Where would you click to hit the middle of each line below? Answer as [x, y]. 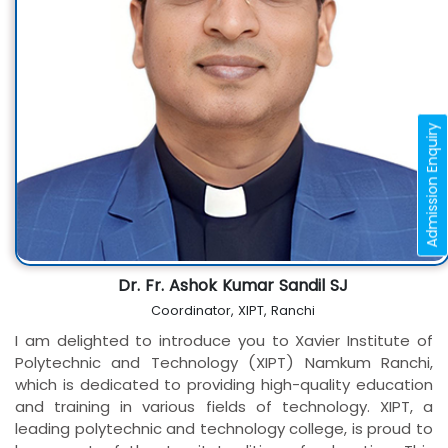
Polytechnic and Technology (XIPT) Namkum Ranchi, [224, 363]
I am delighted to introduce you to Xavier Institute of [224, 341]
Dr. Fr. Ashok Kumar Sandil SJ [232, 286]
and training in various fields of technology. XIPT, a [224, 407]
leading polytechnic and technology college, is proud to [224, 429]
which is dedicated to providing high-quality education [224, 385]
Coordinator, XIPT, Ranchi [232, 311]
